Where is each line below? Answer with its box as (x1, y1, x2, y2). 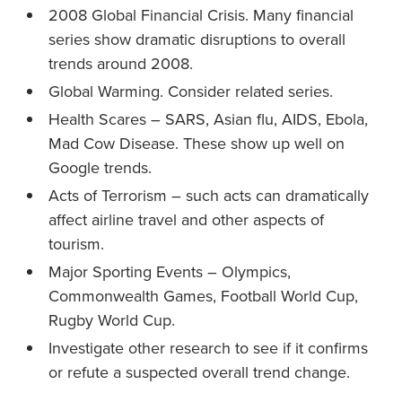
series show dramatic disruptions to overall (48, 28, 346, 51)
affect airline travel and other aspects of (48, 208, 325, 232)
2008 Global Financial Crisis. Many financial (48, 4, 354, 27)
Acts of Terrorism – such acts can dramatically (48, 184, 370, 207)
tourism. (48, 232, 105, 256)
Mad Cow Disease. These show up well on (48, 132, 345, 155)
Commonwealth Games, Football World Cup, (48, 284, 359, 308)
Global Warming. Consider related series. (48, 80, 334, 103)
